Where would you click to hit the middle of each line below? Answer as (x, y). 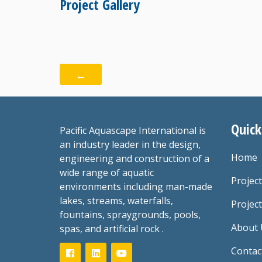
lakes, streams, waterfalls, (116, 201)
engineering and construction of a (135, 159)
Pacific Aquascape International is (133, 131)
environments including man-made (136, 187)
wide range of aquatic (107, 173)
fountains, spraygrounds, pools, (130, 215)
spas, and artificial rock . (112, 229)
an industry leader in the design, (130, 145)
